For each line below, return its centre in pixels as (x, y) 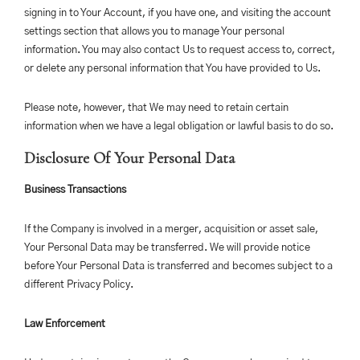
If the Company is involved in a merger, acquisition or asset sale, (171, 229)
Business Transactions (75, 190)
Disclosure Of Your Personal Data (129, 158)
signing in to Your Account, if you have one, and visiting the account (178, 13)
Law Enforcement (65, 324)
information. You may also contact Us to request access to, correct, (180, 50)
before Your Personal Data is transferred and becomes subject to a (178, 266)
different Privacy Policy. (79, 285)
